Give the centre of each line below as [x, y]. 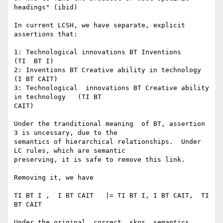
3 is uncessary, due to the [66, 133]
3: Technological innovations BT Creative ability [111, 88]
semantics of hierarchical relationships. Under [108, 142]
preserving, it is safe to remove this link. [100, 160]
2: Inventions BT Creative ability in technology [108, 70]
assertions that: [46, 34]
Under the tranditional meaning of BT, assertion [110, 124]
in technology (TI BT [58, 97]
